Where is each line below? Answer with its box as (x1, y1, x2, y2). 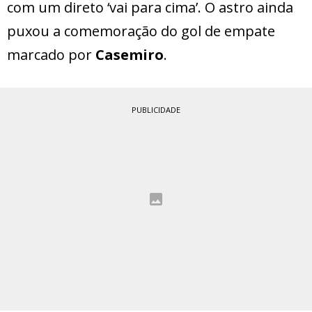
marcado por (7, 45, 95, 65)
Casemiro (95, 45, 164, 65)
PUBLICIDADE (132, 104, 180, 116)
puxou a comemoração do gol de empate (7, 22, 275, 41)
